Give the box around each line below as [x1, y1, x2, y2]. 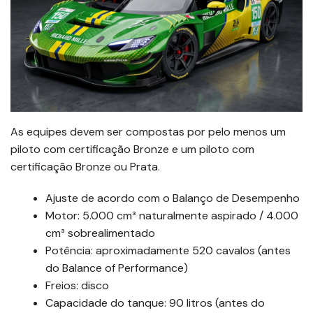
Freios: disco [45, 278, 109, 293]
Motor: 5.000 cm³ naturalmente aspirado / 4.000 [45, 208, 298, 224]
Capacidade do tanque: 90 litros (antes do [45, 296, 265, 311]
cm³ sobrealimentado [45, 226, 155, 241]
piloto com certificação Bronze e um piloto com [10, 142, 254, 157]
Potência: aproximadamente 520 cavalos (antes [45, 243, 291, 259]
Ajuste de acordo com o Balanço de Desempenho [45, 191, 300, 206]
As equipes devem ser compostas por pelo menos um [10, 124, 286, 140]
